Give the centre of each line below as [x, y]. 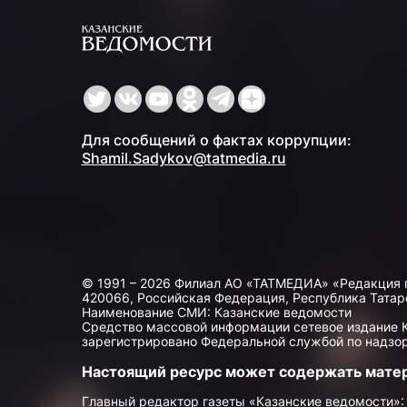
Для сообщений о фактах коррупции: [216, 140]
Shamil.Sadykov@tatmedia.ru [184, 159]
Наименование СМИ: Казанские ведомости [216, 313]
